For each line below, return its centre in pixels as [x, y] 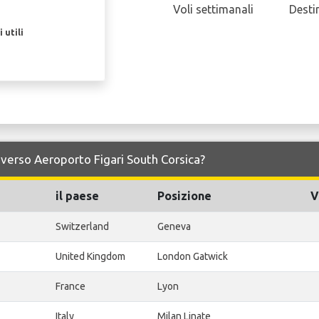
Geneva [174, 227]
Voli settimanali [214, 10]
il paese [77, 196]
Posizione [184, 196]
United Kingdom [90, 257]
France [70, 287]
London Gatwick [193, 257]
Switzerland [82, 227]
